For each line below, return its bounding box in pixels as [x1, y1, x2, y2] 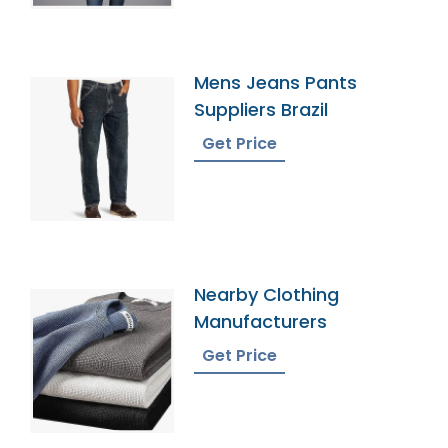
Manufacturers [194, 309, 328, 335]
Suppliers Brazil [194, 96, 329, 122]
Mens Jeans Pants [194, 69, 358, 95]
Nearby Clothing [194, 282, 340, 308]
